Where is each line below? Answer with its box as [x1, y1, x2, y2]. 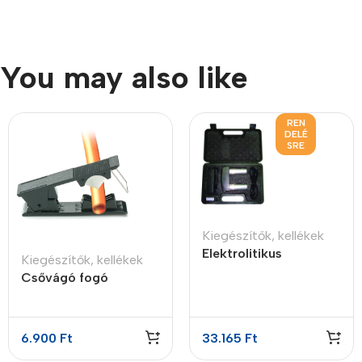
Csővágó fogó [21, 269, 108, 285]
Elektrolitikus [202, 245, 282, 261]
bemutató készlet [202, 263, 309, 279]
